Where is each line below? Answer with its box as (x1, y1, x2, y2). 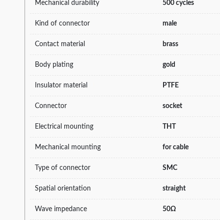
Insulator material (35, 82, 87, 89)
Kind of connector (35, 20, 90, 27)
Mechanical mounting (35, 143, 101, 151)
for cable (163, 143, 189, 151)
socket (163, 102, 182, 110)
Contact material (35, 40, 85, 48)
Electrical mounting (35, 123, 93, 130)
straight (163, 185, 186, 192)
